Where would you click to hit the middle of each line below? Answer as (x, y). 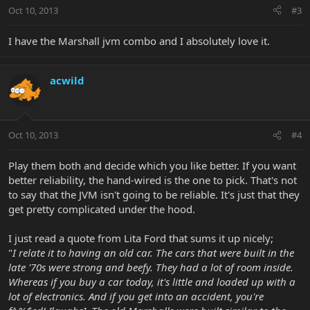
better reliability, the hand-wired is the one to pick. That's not (153, 180)
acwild (67, 80)
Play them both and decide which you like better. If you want (152, 166)
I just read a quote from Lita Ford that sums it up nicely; (141, 238)
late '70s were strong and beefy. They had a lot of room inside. (151, 267)
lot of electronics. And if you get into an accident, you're (136, 297)
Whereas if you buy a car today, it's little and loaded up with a (152, 282)
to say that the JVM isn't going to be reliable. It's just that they (154, 195)
